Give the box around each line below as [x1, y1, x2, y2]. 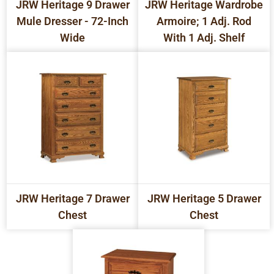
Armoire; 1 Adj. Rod [157, 14, 252, 28]
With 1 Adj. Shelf [163, 31, 245, 44]
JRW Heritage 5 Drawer [147, 191, 261, 205]
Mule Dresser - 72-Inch [17, 14, 129, 28]
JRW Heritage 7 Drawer [15, 191, 130, 205]
